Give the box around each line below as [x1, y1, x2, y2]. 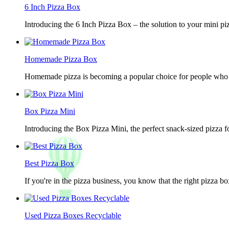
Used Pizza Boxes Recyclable [25, 211, 121, 220]
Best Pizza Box [25, 159, 74, 168]
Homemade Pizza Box [25, 55, 97, 63]
